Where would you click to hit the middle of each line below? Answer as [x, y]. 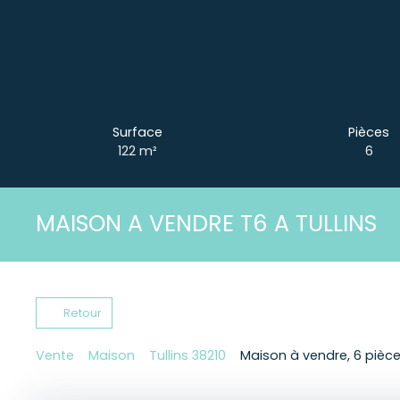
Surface [137, 132]
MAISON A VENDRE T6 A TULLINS [206, 224]
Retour [82, 312]
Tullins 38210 [187, 356]
